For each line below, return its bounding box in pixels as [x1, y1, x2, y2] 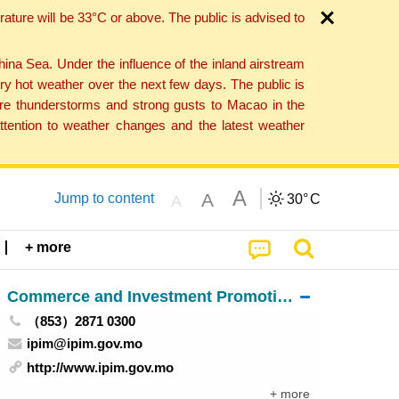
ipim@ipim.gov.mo [27, 335, 143, 351]
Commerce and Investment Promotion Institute [276, 286, 293, 305]
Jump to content [53, 190, 154, 206]
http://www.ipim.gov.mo [27, 360, 175, 376]
